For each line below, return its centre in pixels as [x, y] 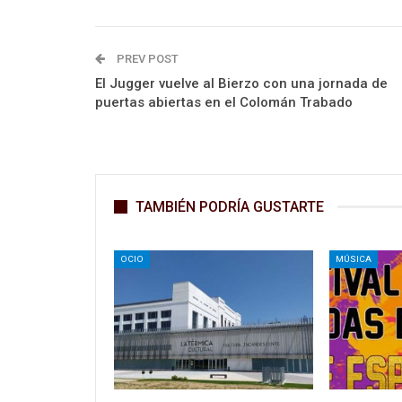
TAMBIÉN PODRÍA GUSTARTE [230, 206]
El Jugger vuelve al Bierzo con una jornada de [241, 83]
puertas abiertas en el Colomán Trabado [224, 102]
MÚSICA [353, 258]
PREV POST [146, 58]
